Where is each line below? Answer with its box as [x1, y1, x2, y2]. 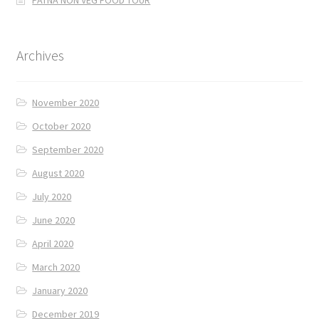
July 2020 [32, 189, 72, 203]
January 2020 [32, 283, 88, 297]
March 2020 [32, 260, 80, 273]
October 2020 [32, 119, 91, 132]
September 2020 [32, 142, 104, 156]
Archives [16, 46, 64, 65]
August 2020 [32, 166, 85, 179]
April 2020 [32, 236, 74, 250]
